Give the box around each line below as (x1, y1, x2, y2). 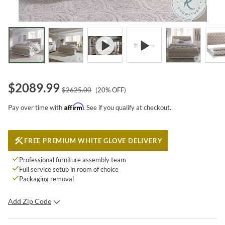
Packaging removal (19, 174, 74, 183)
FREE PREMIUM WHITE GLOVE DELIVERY (24, 136, 163, 145)
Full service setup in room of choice (19, 165, 119, 173)
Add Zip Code (8, 196, 51, 205)
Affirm (64, 102, 83, 110)
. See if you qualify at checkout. (83, 103, 171, 111)
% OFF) (105, 85, 126, 94)
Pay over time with (8, 103, 62, 111)
